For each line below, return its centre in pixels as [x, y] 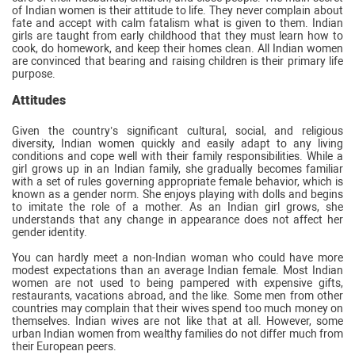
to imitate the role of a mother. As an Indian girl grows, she [177, 206]
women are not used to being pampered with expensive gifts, [177, 282]
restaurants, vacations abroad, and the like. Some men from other [177, 295]
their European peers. [64, 346]
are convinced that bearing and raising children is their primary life [177, 61]
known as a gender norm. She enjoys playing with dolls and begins [177, 194]
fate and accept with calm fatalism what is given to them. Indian [177, 23]
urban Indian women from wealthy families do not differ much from [177, 333]
